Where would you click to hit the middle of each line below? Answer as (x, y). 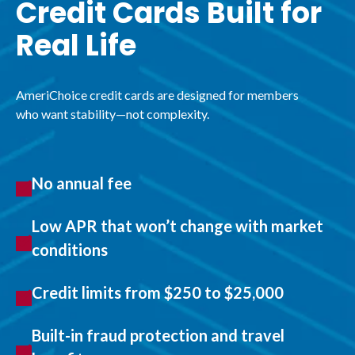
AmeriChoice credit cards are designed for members (157, 95)
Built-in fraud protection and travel (158, 336)
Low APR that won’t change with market (177, 226)
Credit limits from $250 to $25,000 (158, 293)
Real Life (76, 46)
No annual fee (82, 183)
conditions (70, 250)
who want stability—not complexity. (113, 114)
